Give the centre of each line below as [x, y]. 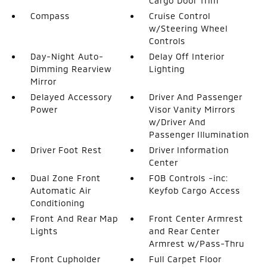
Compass [50, 15]
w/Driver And [178, 122]
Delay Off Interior [187, 56]
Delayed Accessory [71, 97]
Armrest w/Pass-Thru [197, 243]
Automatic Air [60, 190]
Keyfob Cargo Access [195, 190]
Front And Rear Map [74, 218]
